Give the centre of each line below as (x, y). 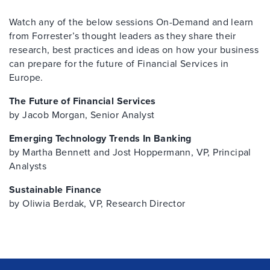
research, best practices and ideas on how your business (134, 50)
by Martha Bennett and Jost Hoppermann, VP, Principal (130, 152)
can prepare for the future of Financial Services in (119, 64)
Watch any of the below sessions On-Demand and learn (131, 22)
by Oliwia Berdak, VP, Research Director (97, 203)
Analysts (28, 166)
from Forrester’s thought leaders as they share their (123, 36)
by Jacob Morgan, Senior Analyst (82, 115)
